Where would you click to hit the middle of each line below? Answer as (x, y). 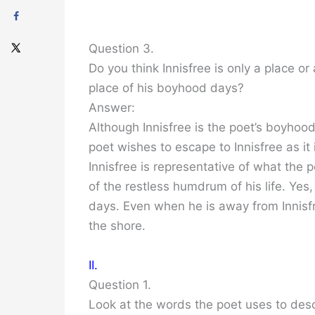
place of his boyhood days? (166, 88)
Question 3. (121, 49)
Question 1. (120, 284)
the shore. (117, 226)
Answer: (112, 108)
